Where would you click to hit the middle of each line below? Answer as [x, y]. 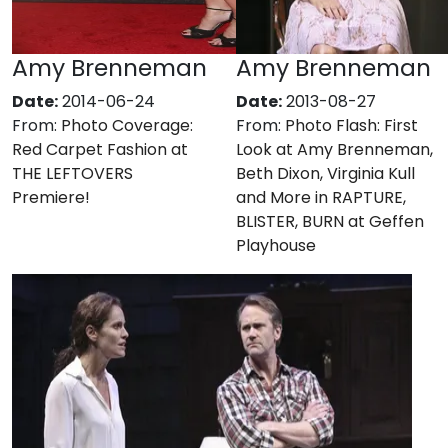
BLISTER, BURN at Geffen [330, 221]
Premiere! [51, 197]
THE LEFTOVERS [72, 173]
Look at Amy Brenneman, [334, 149]
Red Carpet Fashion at [100, 149]
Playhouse [276, 245]
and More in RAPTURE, [321, 197]
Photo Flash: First [351, 125]
